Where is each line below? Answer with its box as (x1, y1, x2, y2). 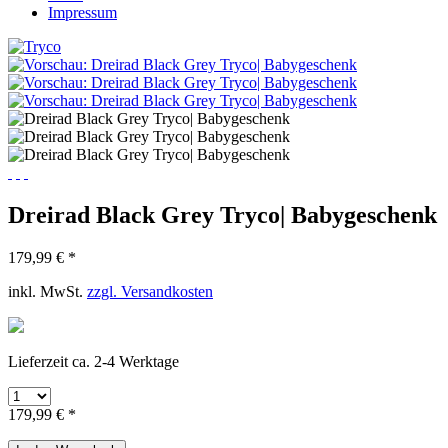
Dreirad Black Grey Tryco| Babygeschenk (8, 201, 437, 228)
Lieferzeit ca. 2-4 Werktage (8, 352, 179, 370)
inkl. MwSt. (8, 282, 87, 300)
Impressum (48, 4, 117, 21)
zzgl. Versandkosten (87, 282, 213, 300)
